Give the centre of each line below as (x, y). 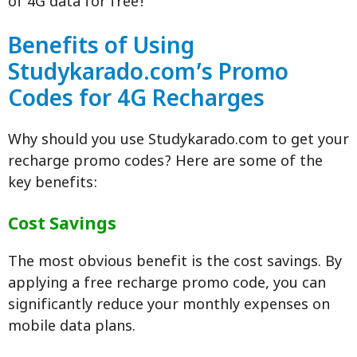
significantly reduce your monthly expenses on (169, 306)
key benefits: (53, 184)
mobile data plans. (72, 328)
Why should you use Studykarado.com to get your (178, 141)
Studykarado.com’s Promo (148, 75)
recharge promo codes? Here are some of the (165, 163)
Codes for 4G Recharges (136, 101)
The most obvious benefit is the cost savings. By (175, 263)
